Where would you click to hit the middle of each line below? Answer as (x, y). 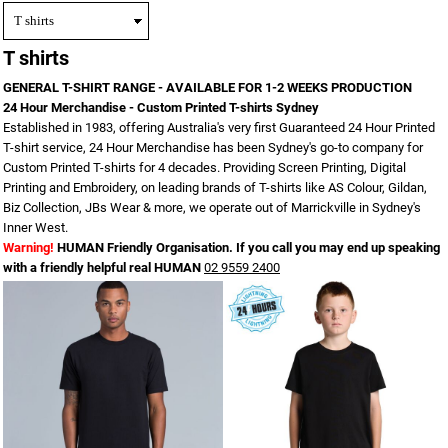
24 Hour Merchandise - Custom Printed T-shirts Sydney (161, 108)
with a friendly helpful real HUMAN (103, 268)
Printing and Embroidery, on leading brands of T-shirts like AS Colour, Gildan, (215, 188)
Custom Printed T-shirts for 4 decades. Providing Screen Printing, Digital (204, 168)
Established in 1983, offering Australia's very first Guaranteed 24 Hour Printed (219, 128)
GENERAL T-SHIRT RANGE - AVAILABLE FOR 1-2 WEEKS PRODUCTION (207, 88)
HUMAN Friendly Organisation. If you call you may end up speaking (248, 248)
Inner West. (35, 228)
